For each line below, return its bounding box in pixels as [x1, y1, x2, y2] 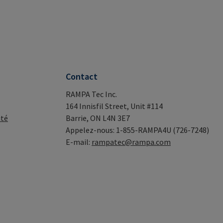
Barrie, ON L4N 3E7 [66, 113, 130, 123]
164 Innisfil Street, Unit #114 [66, 101, 163, 111]
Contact [66, 71, 98, 83]
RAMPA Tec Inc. [66, 89, 117, 100]
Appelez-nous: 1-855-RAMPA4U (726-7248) [66, 125, 209, 135]
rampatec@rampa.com [92, 137, 171, 147]
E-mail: [66, 137, 92, 147]
